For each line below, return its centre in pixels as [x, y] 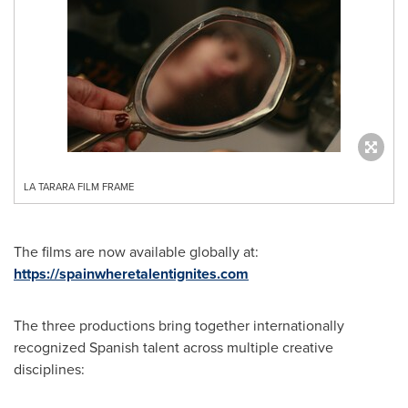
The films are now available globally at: [136, 251]
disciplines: [49, 369]
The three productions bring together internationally [179, 325]
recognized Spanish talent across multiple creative [173, 347]
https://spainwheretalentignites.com [131, 274]
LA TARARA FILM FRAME [79, 187]
